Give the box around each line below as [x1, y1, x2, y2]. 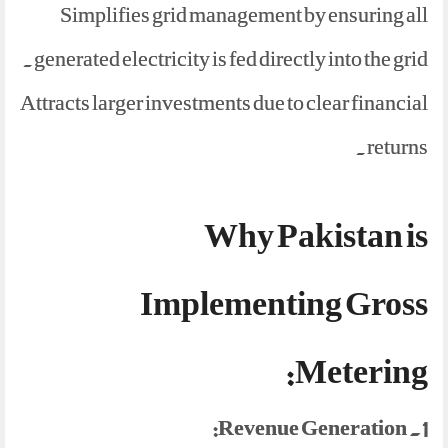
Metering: [295, 357, 428, 387]
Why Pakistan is [204, 221, 428, 251]
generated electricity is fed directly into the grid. [34, 49, 428, 69]
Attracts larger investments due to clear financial [20, 93, 428, 113]
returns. [367, 137, 428, 157]
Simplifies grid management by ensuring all [60, 5, 428, 25]
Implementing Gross [140, 289, 428, 319]
